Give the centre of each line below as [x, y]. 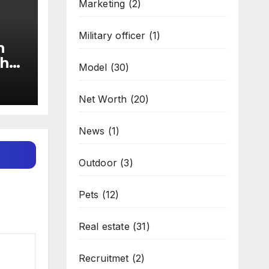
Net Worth [103, 99]
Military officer [112, 35]
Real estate [104, 226]
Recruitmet [104, 258]
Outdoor [98, 163]
